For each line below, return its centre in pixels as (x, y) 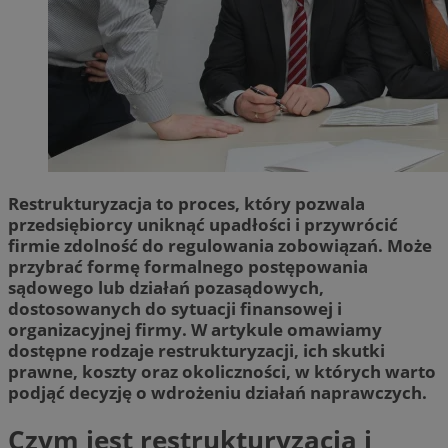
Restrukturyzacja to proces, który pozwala (186, 203)
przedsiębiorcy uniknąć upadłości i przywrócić (203, 224)
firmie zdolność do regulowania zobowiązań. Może (220, 245)
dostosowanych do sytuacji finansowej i (175, 308)
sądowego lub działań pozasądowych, (166, 287)
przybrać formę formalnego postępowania (188, 266)
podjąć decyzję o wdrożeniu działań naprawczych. (217, 392)
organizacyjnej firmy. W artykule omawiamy (195, 329)
